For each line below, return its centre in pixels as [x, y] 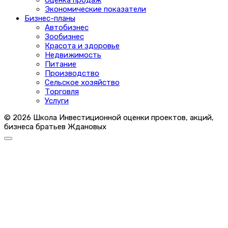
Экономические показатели [95, 9]
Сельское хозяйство [82, 82]
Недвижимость [73, 55]
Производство [72, 73]
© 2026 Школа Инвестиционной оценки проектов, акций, [109, 117]
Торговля [62, 91]
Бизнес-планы [50, 18]
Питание [61, 64]
